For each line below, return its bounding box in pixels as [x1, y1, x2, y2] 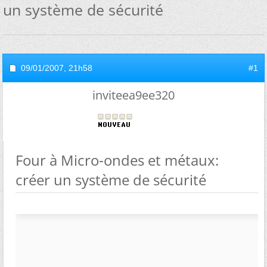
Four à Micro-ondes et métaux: [15, 150, 219, 170]
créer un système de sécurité [15, 170, 206, 190]
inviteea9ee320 [92, 87, 175, 103]
